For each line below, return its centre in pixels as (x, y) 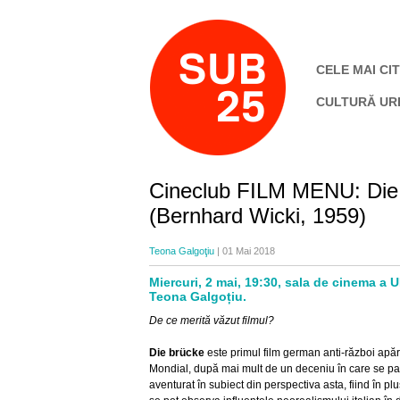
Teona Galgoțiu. (198, 296)
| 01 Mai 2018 (245, 251)
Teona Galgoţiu (182, 251)
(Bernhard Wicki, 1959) (258, 216)
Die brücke (177, 353)
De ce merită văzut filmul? (212, 321)
